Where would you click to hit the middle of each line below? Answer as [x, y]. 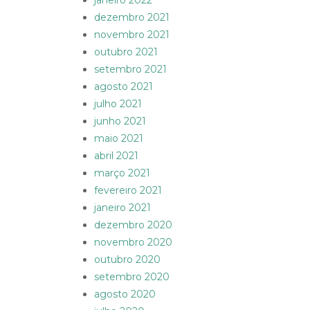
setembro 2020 [132, 277]
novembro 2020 [133, 243]
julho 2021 [118, 104]
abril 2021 [116, 156]
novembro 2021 [132, 35]
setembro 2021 [130, 70]
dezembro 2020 [133, 225]
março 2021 [122, 173]
